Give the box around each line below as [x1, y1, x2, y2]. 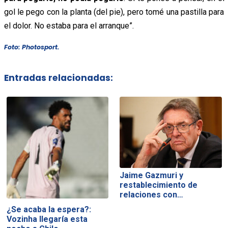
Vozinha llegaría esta [6, 214, 88, 224]
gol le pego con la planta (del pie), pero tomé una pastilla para [4, 7, 224, 17]
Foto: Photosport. [4, 42, 60, 51]
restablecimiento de [120, 180, 198, 190]
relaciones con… [120, 190, 184, 200]
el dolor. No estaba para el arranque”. [4, 20, 134, 31]
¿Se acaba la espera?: [6, 205, 91, 215]
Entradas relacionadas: [4, 71, 113, 84]
